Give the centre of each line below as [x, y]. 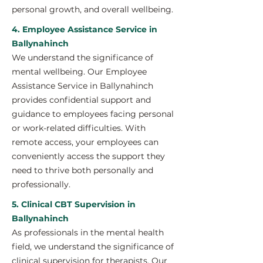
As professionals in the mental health [88, 232]
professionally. [41, 184]
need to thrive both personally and [82, 170]
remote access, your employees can [85, 142]
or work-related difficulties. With [79, 128]
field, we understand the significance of [93, 247]
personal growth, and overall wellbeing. [92, 9]
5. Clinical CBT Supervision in [74, 204]
